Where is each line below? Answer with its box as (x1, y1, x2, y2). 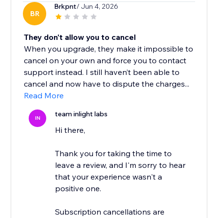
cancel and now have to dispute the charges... (24, 79, 190, 89)
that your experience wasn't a (55, 172, 163, 182)
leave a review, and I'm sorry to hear (55, 160, 186, 170)
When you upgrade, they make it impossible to (24, 44, 194, 54)
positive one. (55, 183, 102, 194)
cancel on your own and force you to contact (24, 55, 187, 66)
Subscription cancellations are (55, 207, 165, 217)
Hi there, (55, 125, 86, 135)
